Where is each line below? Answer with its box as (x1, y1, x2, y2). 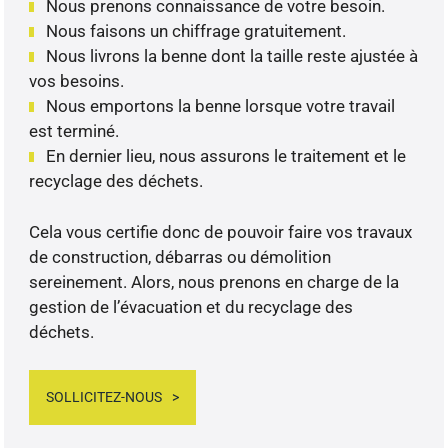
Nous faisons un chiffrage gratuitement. (46, 21, 347, 42)
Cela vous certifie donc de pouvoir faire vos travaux (29, 221, 413, 242)
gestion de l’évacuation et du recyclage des (29, 296, 354, 317)
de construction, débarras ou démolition (29, 246, 332, 267)
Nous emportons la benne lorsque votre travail (46, 96, 396, 117)
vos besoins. (29, 71, 125, 92)
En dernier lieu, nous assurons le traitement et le (46, 146, 407, 167)
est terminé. (29, 121, 120, 142)
